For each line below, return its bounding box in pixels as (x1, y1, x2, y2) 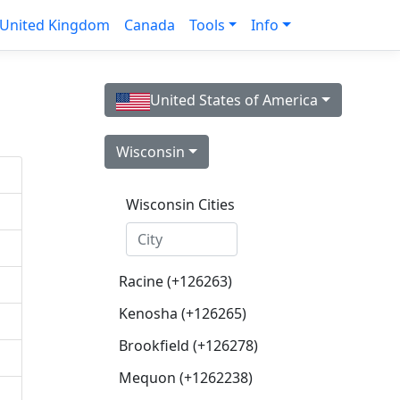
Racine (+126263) (119, 271, 232, 291)
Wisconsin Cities (126, 195, 235, 214)
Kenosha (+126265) (119, 304, 246, 323)
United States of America (150, 90, 318, 110)
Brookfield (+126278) (119, 336, 258, 355)
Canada (123, 15, 175, 35)
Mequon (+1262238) (119, 368, 253, 387)
